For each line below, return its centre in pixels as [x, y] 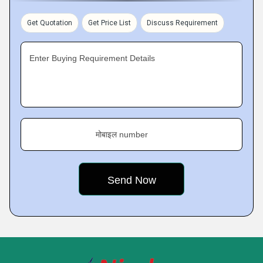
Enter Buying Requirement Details [92, 58]
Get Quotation [50, 23]
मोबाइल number [122, 134]
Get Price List [109, 23]
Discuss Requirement [182, 23]
